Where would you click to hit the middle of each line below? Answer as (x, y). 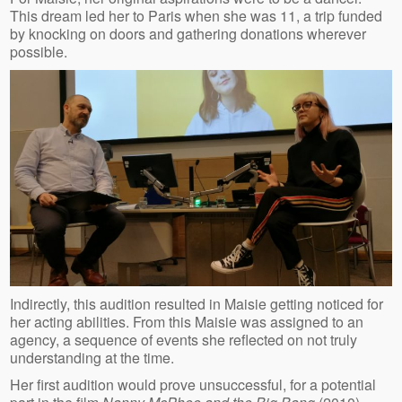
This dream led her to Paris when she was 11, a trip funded (197, 16)
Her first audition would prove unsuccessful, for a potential (193, 384)
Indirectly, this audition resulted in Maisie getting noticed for (197, 303)
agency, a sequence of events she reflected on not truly (184, 339)
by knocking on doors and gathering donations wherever (188, 34)
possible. (39, 52)
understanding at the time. (92, 357)
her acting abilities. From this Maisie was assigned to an (187, 321)
